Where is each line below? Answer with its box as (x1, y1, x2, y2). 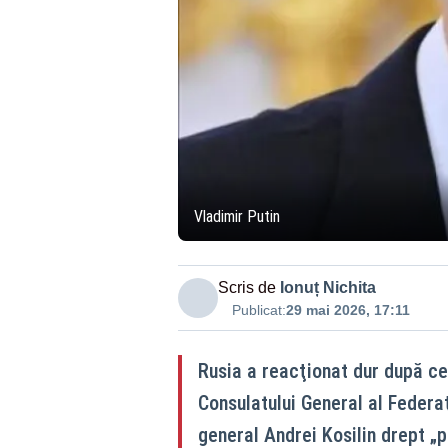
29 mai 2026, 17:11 (285, 301, 410, 318)
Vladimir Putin (193, 206, 280, 226)
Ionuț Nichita (279, 278, 376, 296)
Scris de (217, 278, 276, 296)
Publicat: (231, 301, 286, 318)
